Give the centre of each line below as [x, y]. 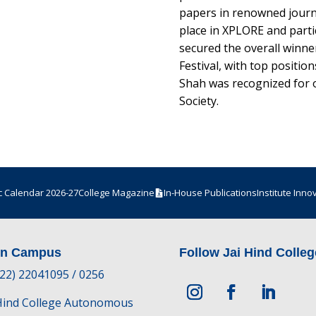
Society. [199, 101]
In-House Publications [210, 193]
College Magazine [116, 193]
